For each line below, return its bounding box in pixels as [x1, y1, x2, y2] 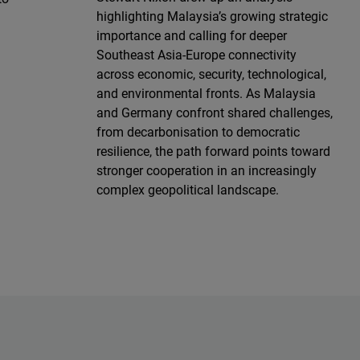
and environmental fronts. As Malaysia [96, 84, 316, 102]
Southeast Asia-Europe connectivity [96, 45, 297, 63]
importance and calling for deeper [96, 26, 287, 44]
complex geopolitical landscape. [96, 180, 279, 198]
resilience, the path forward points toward [96, 141, 330, 160]
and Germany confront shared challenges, [96, 103, 333, 121]
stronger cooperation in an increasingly [96, 161, 317, 179]
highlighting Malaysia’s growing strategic [96, 6, 328, 25]
